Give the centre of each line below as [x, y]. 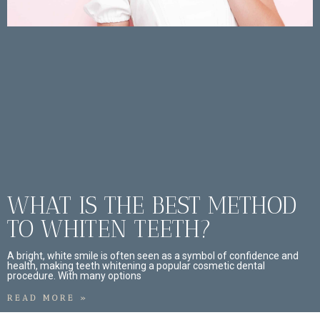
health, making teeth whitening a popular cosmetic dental [136, 266]
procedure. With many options [74, 276]
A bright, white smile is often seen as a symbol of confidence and [153, 256]
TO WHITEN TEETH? [109, 229]
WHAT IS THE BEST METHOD [152, 206]
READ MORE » [48, 299]
